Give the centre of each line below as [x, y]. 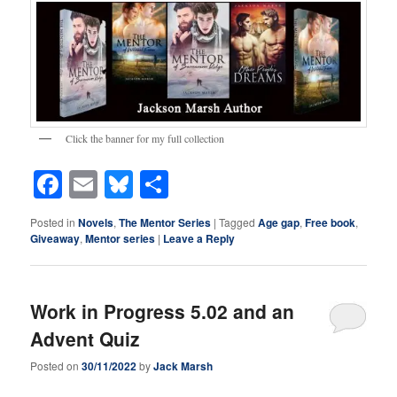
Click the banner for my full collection [145, 139]
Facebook [125, 184]
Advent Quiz [86, 338]
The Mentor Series [165, 222]
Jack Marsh [183, 366]
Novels [96, 222]
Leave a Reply [199, 238]
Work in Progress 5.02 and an [163, 311]
